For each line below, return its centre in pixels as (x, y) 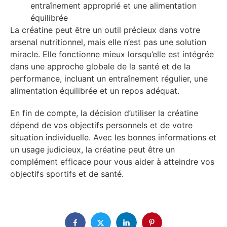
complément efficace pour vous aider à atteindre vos (112, 161)
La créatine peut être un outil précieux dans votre (105, 30)
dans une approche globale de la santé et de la (100, 67)
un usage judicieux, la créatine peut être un (92, 149)
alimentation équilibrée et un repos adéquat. (95, 91)
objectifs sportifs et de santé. (67, 174)
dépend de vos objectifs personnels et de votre (101, 125)
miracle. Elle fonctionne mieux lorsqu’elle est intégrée (112, 54)
